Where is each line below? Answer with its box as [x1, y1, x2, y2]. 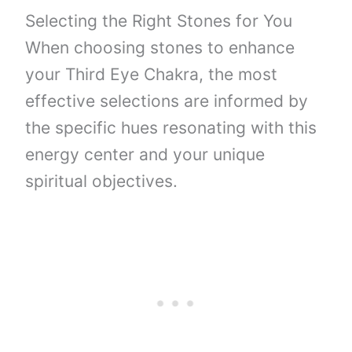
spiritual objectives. [25, 170, 178, 191]
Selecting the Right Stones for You [25, 10, 293, 31]
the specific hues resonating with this [25, 117, 317, 137]
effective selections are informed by [25, 90, 309, 111]
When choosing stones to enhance [25, 37, 295, 57]
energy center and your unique [25, 144, 266, 164]
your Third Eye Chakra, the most [25, 64, 278, 84]
